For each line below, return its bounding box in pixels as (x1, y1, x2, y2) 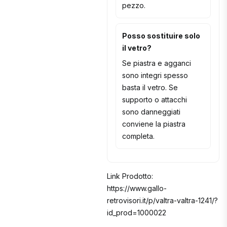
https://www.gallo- (107, 184, 167, 193)
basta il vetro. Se (122, 83, 178, 92)
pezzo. (122, 1, 146, 10)
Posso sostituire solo (122, 31, 201, 41)
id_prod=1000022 (107, 208, 167, 217)
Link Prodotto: (107, 172, 154, 181)
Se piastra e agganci (122, 59, 192, 68)
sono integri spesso (122, 71, 188, 80)
